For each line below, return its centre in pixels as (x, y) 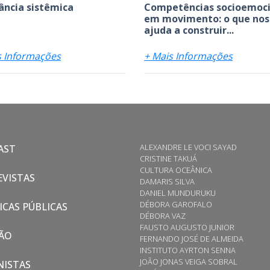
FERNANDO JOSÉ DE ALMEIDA (192, 238)
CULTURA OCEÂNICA (176, 170)
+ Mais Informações (188, 56)
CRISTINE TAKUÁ (168, 158)
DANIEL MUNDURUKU (178, 193)
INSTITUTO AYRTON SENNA (188, 250)
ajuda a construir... (189, 30)
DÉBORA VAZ (163, 215)
